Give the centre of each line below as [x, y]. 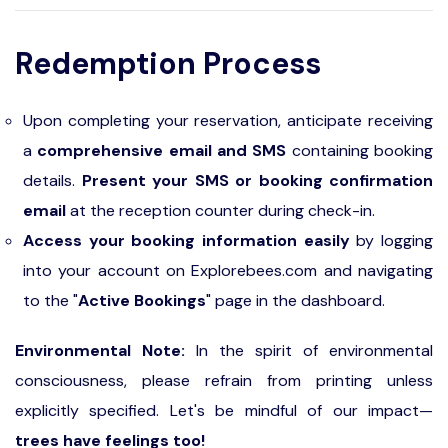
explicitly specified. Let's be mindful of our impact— [224, 410]
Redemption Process [168, 63]
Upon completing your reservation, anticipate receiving [228, 120]
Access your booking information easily [186, 240]
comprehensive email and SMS [162, 150]
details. [52, 180]
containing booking [360, 150]
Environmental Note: [100, 350]
